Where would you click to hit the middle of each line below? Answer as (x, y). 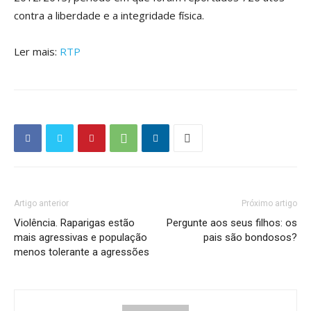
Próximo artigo (269, 203)
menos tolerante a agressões (82, 252)
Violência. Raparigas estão (74, 223)
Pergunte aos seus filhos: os (232, 223)
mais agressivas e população (81, 237)
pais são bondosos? (250, 237)
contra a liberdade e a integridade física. (109, 15)
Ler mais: (37, 51)
